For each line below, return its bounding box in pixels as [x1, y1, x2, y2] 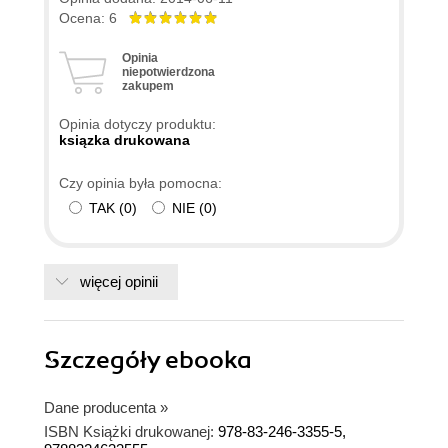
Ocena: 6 [59, 9, 129, 26]
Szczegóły [44, 344, 165, 375]
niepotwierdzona [122, 64, 215, 79]
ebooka [165, 344, 252, 375]
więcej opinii [80, 272, 158, 290]
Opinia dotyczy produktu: [59, 115, 216, 132]
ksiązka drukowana [59, 131, 190, 148]
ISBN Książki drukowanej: [44, 422, 214, 440]
